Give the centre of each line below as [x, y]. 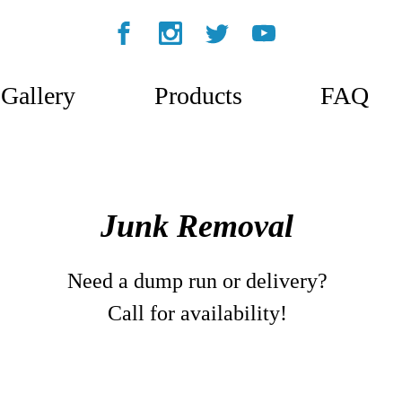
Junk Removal [197, 226]
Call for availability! [197, 313]
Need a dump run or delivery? [197, 281]
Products [198, 96]
